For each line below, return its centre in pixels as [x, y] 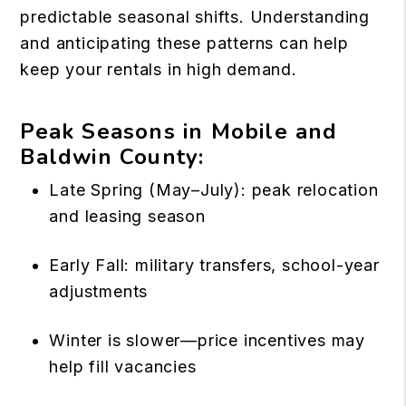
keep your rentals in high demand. [159, 69]
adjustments [99, 291]
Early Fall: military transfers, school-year [214, 265]
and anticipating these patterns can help [184, 43]
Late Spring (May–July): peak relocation [214, 190]
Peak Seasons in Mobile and [179, 131]
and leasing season [127, 216]
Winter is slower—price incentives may [207, 340]
